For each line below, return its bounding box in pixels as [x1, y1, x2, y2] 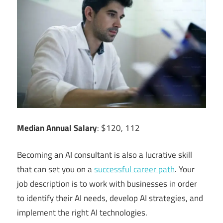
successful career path [94, 163, 175, 176]
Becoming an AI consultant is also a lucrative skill [17, 148, 192, 162]
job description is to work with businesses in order [17, 177, 197, 191]
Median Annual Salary [17, 121, 97, 134]
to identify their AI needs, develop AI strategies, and [17, 192, 203, 205]
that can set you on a [17, 163, 94, 176]
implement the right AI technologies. [17, 206, 147, 220]
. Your [175, 163, 195, 176]
